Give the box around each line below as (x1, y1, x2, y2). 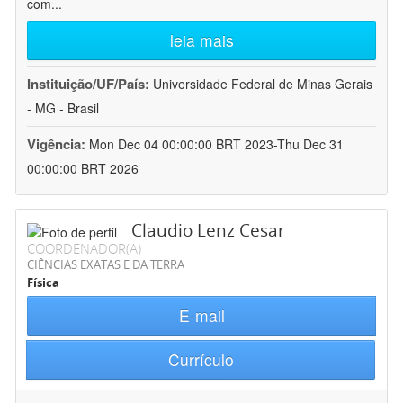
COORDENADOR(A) (27, 239, 141, 258)
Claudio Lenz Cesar (131, 219, 285, 243)
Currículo (167, 348, 234, 372)
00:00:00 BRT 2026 (27, 159, 139, 178)
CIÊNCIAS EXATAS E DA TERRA (27, 256, 184, 273)
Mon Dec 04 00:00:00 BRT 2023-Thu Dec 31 (89, 135, 344, 154)
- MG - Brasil (27, 99, 99, 118)
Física (27, 274, 59, 291)
